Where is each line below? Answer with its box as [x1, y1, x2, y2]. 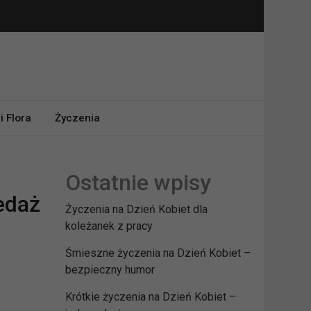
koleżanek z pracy [65, 219, 153, 233]
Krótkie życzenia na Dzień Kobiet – [65, 290, 236, 303]
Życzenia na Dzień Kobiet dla [65, 203, 208, 216]
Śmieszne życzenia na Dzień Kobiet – [65, 246, 251, 260]
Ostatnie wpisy [65, 169, 211, 196]
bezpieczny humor [65, 263, 155, 276]
